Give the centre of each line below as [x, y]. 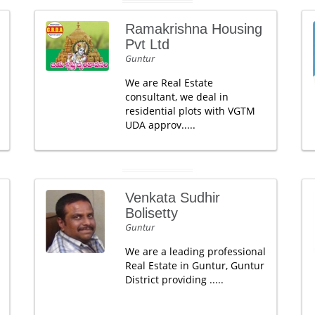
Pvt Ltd [147, 44]
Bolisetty [151, 213]
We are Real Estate [169, 83]
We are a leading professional [195, 251]
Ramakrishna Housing [193, 29]
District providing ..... [174, 279]
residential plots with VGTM [190, 111]
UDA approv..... [160, 125]
